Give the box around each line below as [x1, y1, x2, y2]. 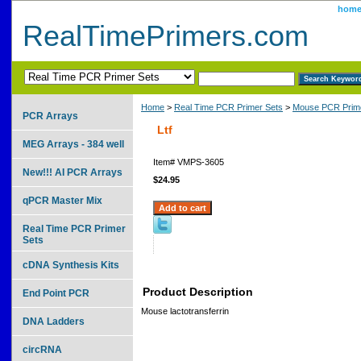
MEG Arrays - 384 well [23, 138, 124, 150]
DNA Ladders [23, 315, 85, 327]
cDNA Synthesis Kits [23, 259, 119, 271]
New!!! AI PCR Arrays [23, 166, 122, 178]
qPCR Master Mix [23, 194, 102, 206]
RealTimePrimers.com [23, 19, 309, 52]
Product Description [143, 284, 253, 298]
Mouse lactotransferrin [141, 305, 229, 316]
